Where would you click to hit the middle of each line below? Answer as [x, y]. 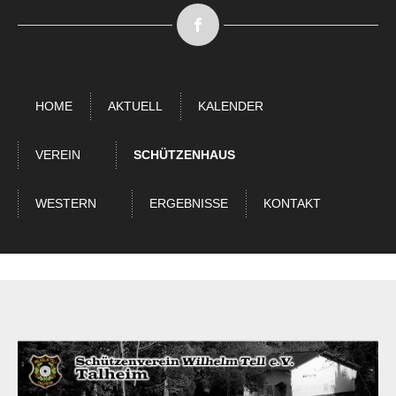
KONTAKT [292, 203]
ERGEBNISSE [189, 203]
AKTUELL [135, 106]
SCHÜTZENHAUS [184, 155]
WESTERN [66, 203]
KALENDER [231, 106]
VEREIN [58, 155]
